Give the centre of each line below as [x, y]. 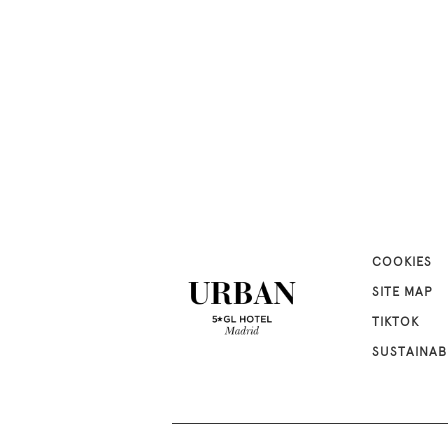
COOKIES [402, 263]
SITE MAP [402, 293]
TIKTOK [395, 323]
